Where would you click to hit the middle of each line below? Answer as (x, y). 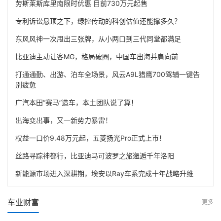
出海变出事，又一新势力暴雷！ (64, 120)
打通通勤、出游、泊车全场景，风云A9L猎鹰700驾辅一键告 (108, 74)
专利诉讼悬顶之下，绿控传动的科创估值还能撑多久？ (98, 21)
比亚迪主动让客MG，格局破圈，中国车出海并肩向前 (97, 56)
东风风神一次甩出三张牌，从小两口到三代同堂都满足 (98, 38)
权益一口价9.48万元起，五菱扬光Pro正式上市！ (91, 138)
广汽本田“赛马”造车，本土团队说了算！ (76, 102)
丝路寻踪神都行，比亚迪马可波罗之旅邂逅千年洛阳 (95, 155)
